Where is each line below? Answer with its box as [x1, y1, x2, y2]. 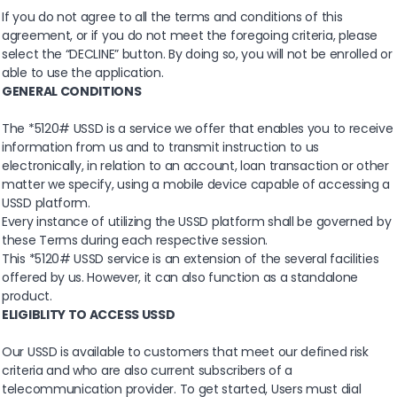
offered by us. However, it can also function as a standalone [2, 269, 359, 287]
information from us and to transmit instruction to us [2, 138, 320, 157]
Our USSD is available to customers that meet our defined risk [2, 343, 369, 362]
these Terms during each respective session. [2, 231, 269, 250]
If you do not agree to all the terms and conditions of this [2, 8, 343, 27]
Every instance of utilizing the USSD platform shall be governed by [2, 213, 392, 231]
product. [2, 287, 52, 306]
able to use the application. [2, 64, 164, 82]
